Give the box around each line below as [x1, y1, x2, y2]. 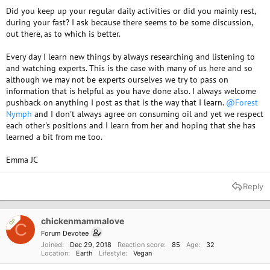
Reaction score [118, 240, 164, 249]
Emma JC [6, 154, 38, 165]
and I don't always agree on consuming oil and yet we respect [32, 108, 263, 119]
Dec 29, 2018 [70, 240, 111, 249]
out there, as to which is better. [6, 28, 121, 39]
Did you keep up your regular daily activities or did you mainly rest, [6, 5, 256, 16]
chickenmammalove [41, 216, 124, 226]
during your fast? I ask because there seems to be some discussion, [6, 17, 253, 28]
